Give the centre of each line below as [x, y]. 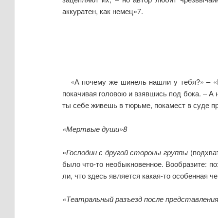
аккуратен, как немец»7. [102, 11]
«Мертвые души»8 [94, 128]
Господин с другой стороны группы [127, 152]
